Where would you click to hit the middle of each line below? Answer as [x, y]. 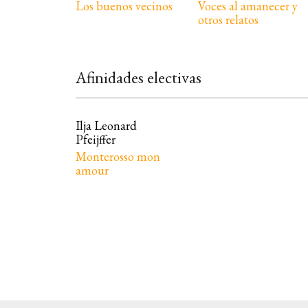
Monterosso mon [118, 157]
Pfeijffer [96, 140]
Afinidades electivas [139, 78]
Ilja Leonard [107, 126]
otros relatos [228, 20]
